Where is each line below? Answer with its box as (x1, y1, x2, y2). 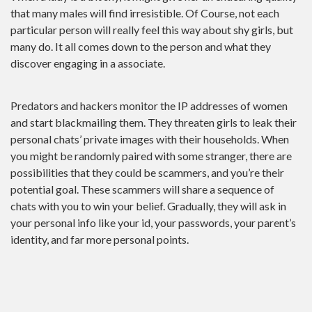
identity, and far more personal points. (10, 232, 189, 246)
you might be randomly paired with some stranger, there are (10, 148, 292, 162)
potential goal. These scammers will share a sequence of (10, 182, 274, 196)
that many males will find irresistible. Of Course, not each (10, 6, 279, 19)
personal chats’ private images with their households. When (10, 132, 289, 146)
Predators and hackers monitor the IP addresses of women (10, 98, 288, 112)
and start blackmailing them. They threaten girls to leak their (10, 115, 297, 129)
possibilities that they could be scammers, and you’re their (10, 165, 284, 179)
